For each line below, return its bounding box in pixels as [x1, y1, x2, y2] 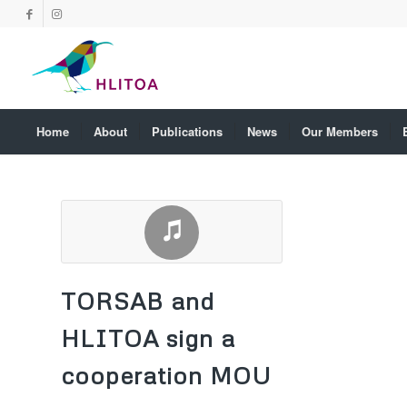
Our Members [301, 123, 378, 140]
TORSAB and [61, 286, 214, 315]
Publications [151, 123, 223, 140]
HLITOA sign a [61, 323, 235, 352]
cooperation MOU [61, 361, 279, 390]
